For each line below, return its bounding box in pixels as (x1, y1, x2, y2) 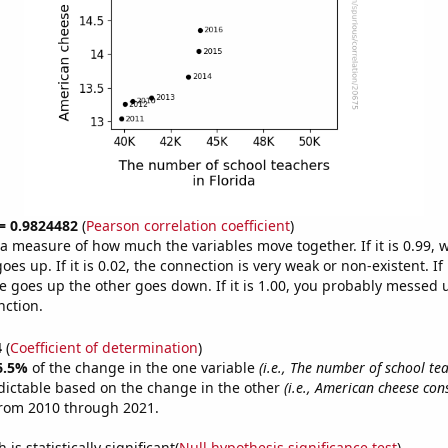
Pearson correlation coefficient (85, 216, 290, 235)
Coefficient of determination (9, 337, 198, 357)
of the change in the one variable (31, 357, 259, 377)
